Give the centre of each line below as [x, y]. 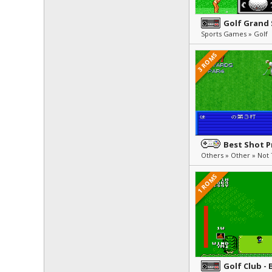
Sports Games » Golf [234, 34]
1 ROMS [207, 184]
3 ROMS [207, 62]
